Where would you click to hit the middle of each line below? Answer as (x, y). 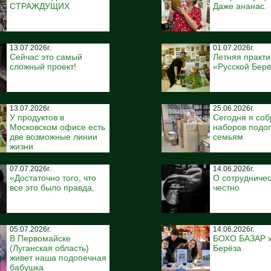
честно (226, 188)
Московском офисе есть (57, 127)
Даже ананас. (240, 6)
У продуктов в (37, 117)
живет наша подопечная (58, 258)
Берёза (227, 248)
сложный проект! (43, 67)
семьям (228, 137)
